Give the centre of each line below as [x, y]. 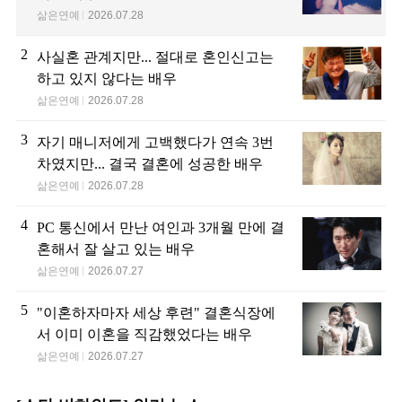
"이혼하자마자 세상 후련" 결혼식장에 [156, 313]
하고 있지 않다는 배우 [107, 79]
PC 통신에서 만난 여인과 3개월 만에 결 [161, 228]
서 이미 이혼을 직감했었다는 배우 [144, 335]
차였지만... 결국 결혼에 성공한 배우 [150, 164]
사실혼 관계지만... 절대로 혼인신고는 [155, 57]
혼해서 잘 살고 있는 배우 [116, 249]
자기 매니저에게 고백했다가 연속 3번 [155, 143]
